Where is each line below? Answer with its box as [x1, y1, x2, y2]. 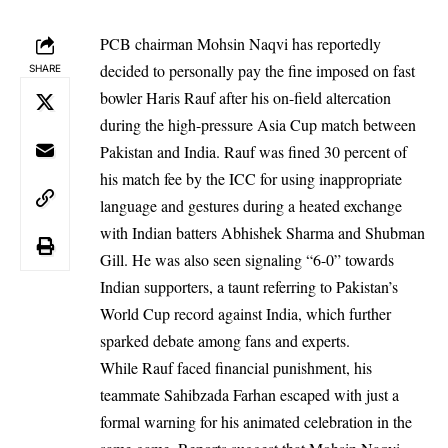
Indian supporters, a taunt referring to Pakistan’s [100, 276, 398, 297]
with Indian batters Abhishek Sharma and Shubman [100, 222, 425, 243]
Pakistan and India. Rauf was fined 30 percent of [100, 141, 407, 162]
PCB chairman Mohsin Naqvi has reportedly [100, 33, 381, 54]
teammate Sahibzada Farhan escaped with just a [100, 384, 399, 405]
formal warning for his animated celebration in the [100, 411, 412, 432]
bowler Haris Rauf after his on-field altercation [100, 87, 391, 108]
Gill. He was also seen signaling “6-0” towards [100, 249, 394, 270]
